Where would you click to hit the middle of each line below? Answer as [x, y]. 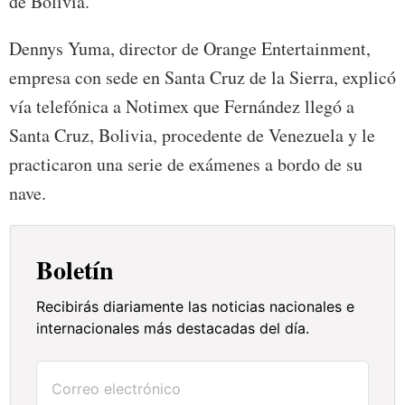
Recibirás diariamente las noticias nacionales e [196, 307]
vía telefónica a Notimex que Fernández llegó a [182, 107]
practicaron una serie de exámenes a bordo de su [186, 165]
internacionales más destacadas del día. [173, 329]
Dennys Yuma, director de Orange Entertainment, [190, 49]
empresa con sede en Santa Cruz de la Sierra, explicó [202, 78]
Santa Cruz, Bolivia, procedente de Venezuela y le [192, 136]
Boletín [75, 270]
